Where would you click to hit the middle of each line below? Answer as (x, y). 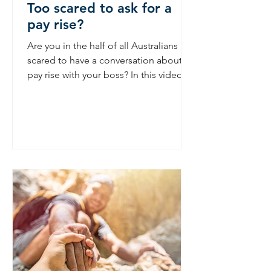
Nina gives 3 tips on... (73, 89)
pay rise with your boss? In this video (105, 75)
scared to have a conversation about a (108, 60)
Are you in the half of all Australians (103, 46)
